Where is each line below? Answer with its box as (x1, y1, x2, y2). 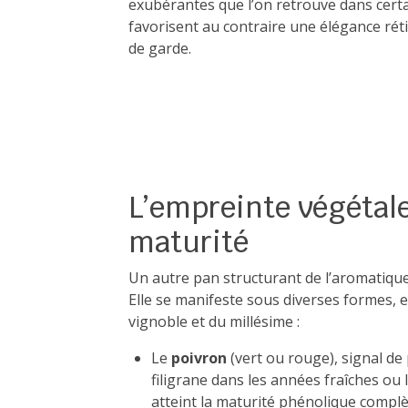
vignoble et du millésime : (128, 311, 300, 331)
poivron (171, 348, 227, 368)
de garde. (128, 38, 191, 58)
